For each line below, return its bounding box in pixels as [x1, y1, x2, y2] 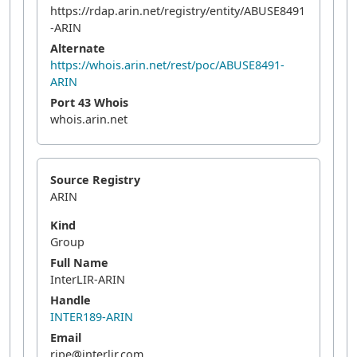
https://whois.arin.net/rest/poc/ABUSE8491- [50, 57, 284, 73]
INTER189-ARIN [50, 309, 133, 324]
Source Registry [50, 172, 140, 187]
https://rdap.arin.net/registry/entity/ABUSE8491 [50, 3, 305, 18]
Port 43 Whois [50, 95, 128, 110]
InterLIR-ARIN [50, 272, 125, 287]
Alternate [50, 41, 105, 56]
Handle [50, 292, 91, 308]
